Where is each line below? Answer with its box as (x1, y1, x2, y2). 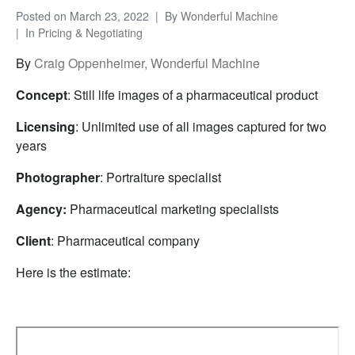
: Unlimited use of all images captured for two (75, 117, 326, 136)
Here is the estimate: (16, 263, 131, 281)
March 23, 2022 (70, 8, 149, 24)
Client (16, 231, 51, 250)
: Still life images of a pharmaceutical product (67, 86, 318, 104)
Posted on (16, 8, 70, 24)
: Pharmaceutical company (51, 231, 200, 250)
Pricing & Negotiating (38, 25, 143, 40)
